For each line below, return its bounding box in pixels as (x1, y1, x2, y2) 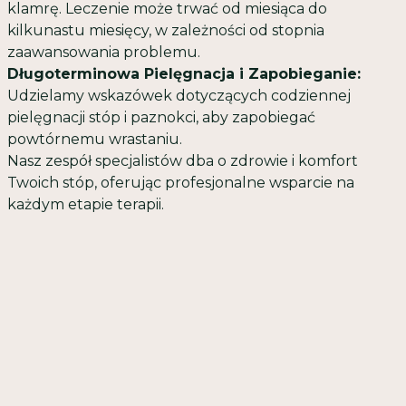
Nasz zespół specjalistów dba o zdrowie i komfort (7, 152, 358, 170)
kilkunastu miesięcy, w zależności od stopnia (7, 22, 324, 40)
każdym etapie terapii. (7, 196, 164, 214)
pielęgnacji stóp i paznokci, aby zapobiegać (7, 109, 315, 127)
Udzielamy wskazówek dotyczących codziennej (7, 87, 351, 105)
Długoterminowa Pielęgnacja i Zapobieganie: (7, 65, 361, 83)
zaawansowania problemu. (7, 43, 200, 62)
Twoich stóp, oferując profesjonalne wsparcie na (7, 174, 354, 192)
